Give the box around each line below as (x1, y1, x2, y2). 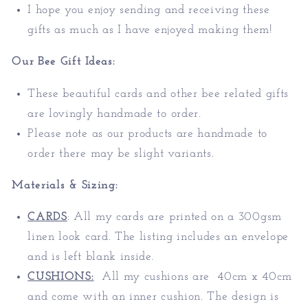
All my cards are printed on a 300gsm (74, 211, 282, 223)
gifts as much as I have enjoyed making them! (27, 24, 272, 36)
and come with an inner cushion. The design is (27, 291, 279, 303)
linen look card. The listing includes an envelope (27, 231, 289, 243)
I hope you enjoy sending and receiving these (27, 4, 270, 16)
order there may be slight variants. (27, 147, 214, 159)
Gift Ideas (56, 56, 113, 68)
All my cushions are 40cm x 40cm (101, 271, 292, 283)
